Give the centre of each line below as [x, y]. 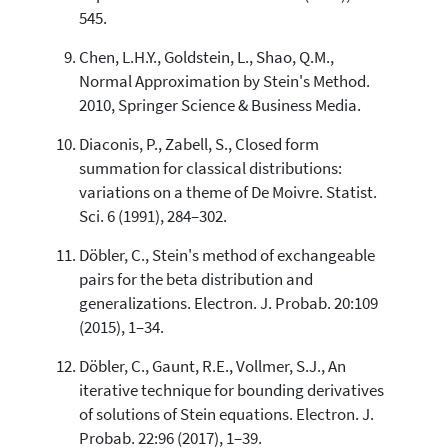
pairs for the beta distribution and [195, 279]
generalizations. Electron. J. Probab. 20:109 [228, 303]
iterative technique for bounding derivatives [231, 390]
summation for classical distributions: [210, 168]
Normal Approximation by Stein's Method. [224, 81]
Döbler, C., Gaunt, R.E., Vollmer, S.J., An [212, 366]
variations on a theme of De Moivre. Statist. [227, 192]
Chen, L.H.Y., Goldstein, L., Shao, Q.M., [206, 57]
